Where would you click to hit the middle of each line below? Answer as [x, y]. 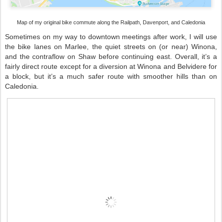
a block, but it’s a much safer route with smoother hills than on [111, 76]
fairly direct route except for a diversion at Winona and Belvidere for [111, 66]
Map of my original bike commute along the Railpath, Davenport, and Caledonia [111, 22]
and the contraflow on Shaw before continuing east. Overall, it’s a [111, 56]
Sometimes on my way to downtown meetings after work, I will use [111, 37]
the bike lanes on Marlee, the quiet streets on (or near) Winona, [111, 47]
